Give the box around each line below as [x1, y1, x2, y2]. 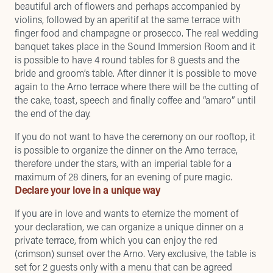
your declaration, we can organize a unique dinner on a [15, 220, 244, 233]
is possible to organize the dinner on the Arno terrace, [15, 143, 238, 156]
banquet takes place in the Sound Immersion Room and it [15, 40, 255, 52]
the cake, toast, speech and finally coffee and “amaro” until [15, 93, 256, 106]
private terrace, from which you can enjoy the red [15, 233, 218, 246]
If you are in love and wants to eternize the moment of [15, 207, 238, 219]
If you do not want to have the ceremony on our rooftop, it [15, 130, 255, 143]
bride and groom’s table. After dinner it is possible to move [15, 66, 257, 79]
